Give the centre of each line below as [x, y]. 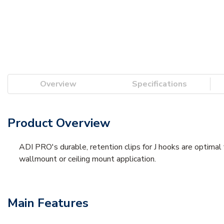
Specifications [159, 84]
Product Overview [59, 123]
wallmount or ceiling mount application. [87, 159]
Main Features [48, 203]
